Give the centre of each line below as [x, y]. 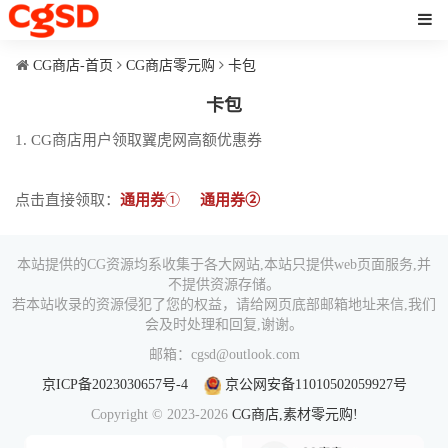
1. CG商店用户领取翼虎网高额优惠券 [138, 140]
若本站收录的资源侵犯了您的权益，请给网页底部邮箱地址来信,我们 [224, 304]
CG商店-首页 [73, 65]
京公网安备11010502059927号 [313, 384]
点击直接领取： [67, 200]
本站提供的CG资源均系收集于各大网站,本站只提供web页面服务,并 [224, 264]
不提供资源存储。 [224, 284]
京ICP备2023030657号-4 [114, 384]
